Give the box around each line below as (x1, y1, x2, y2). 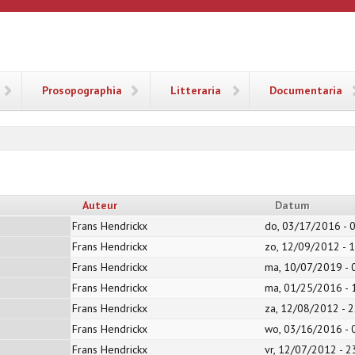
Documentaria (269, 83, 342, 97)
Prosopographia (42, 83, 122, 97)
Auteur (82, 198, 117, 213)
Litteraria (170, 83, 221, 97)
